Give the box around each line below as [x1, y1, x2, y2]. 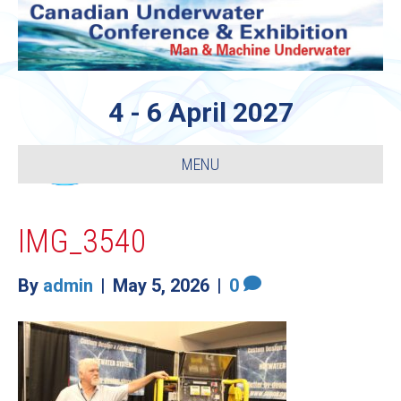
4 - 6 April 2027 [107, 97, 294, 129]
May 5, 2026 [113, 275, 209, 297]
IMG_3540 [18, 223, 147, 261]
